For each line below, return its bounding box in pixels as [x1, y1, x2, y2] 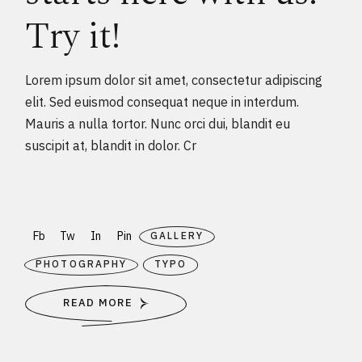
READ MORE [63, 296, 133, 310]
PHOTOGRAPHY [36, 257, 127, 270]
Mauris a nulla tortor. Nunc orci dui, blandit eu [25, 115, 291, 132]
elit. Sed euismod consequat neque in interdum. [25, 93, 300, 110]
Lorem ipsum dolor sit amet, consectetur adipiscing [25, 71, 323, 88]
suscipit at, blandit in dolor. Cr [25, 137, 197, 154]
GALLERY [150, 229, 204, 242]
